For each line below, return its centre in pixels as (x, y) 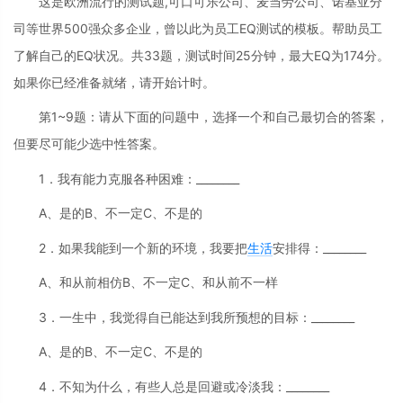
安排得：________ (319, 247)
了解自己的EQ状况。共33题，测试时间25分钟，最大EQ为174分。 (201, 55)
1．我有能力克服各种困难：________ (139, 178)
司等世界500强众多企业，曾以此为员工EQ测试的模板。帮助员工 (198, 28)
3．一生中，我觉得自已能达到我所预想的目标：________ (197, 317)
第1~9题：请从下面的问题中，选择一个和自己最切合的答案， (214, 117)
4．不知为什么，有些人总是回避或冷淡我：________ (184, 386)
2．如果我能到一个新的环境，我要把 (143, 247)
